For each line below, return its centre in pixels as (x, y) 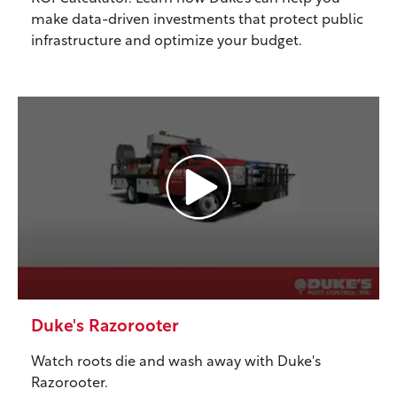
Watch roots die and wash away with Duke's (176, 362)
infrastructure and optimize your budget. (167, 42)
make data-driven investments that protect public (197, 21)
